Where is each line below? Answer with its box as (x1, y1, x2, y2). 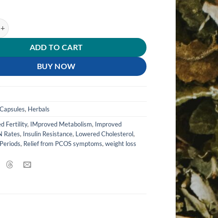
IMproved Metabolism (30, 120, 92, 128)
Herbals (28, 105, 50, 113)
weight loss (105, 139, 137, 147)
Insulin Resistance (23, 129, 73, 138)
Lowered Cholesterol (75, 129, 134, 138)
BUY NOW (36, 61, 76, 71)
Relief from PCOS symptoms (23, 139, 103, 147)
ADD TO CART (29, 42, 83, 52)
